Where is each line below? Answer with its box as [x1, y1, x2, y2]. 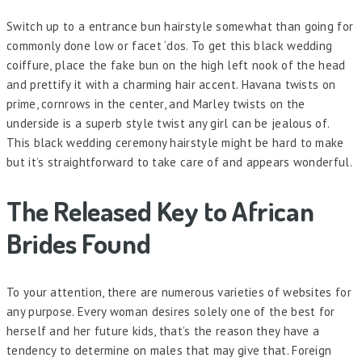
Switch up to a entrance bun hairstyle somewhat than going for [6, 19, 354, 35]
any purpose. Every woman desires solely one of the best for [6, 303, 335, 319]
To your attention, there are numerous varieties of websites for [6, 284, 351, 300]
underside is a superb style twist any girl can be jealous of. [6, 116, 330, 132]
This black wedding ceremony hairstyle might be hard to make [6, 135, 344, 151]
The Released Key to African [6, 193, 314, 229]
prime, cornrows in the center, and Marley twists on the [6, 96, 305, 112]
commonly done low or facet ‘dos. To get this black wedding [6, 38, 333, 54]
